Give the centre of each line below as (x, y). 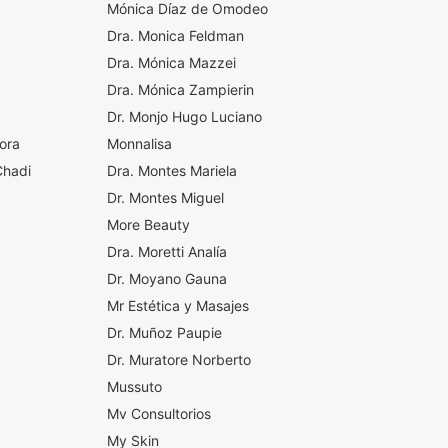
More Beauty (148, 224)
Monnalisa (139, 143)
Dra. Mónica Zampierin (180, 89)
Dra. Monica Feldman (175, 35)
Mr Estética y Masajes (177, 305)
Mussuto (134, 386)
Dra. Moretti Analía (166, 251)
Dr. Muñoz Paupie (164, 332)
